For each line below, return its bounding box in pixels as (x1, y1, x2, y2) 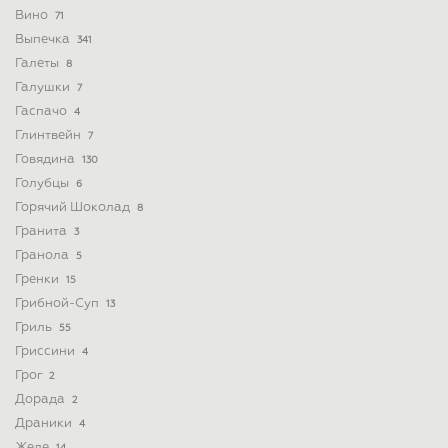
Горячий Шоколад (15, 200, 133, 214)
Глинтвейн (15, 128, 84, 142)
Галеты (15, 56, 62, 70)
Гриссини (15, 344, 78, 358)
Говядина (15, 152, 78, 166)
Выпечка (15, 32, 73, 46)
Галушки (15, 80, 73, 94)
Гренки (15, 272, 62, 286)
